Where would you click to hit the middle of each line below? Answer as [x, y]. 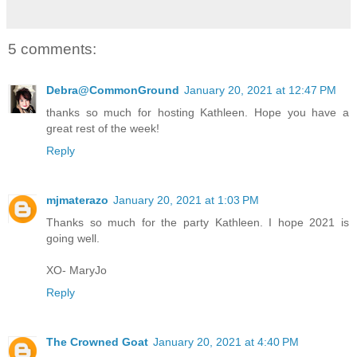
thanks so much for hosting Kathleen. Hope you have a [198, 112]
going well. [73, 238]
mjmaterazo [77, 200]
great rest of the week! [103, 128]
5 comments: [52, 49]
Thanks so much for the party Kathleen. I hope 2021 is [198, 222]
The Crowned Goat [97, 341]
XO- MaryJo [76, 270]
